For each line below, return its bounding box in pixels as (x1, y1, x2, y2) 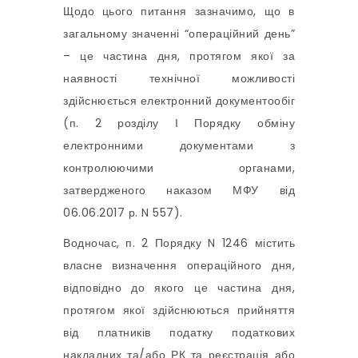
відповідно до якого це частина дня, (63, 280, 295, 296)
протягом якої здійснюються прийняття (63, 302, 295, 319)
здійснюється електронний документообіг (63, 93, 295, 109)
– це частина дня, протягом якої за (63, 48, 295, 65)
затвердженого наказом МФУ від (63, 182, 295, 199)
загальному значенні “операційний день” (63, 26, 295, 42)
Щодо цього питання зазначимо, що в (63, 3, 295, 20)
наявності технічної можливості (63, 70, 295, 87)
